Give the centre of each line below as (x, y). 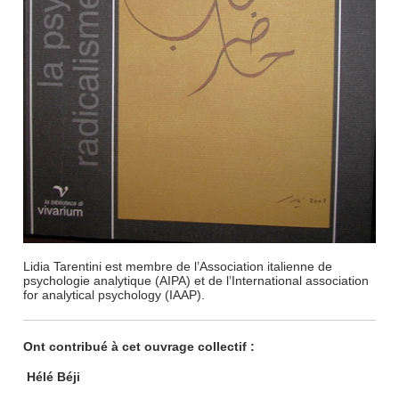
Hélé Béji (54, 376)
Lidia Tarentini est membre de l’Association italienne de (178, 266)
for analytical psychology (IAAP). (114, 294)
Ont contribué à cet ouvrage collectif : (139, 346)
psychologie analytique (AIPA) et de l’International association (196, 280)
